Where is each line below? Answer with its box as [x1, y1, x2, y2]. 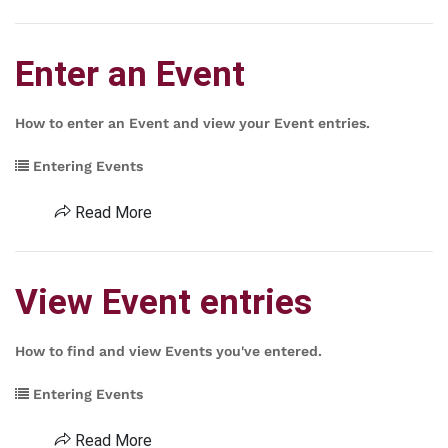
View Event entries [15, 282, 312, 323]
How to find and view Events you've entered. [15, 343, 322, 359]
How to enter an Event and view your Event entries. [15, 115, 370, 131]
